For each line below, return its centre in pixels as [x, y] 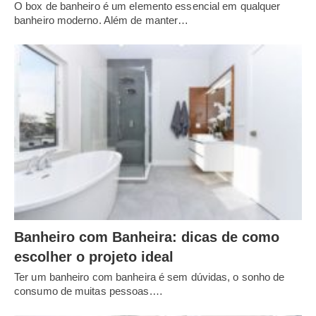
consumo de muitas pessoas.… [89, 291]
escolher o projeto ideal [94, 256]
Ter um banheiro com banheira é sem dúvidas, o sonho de [150, 276]
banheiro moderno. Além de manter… [102, 20]
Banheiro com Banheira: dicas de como [147, 237]
